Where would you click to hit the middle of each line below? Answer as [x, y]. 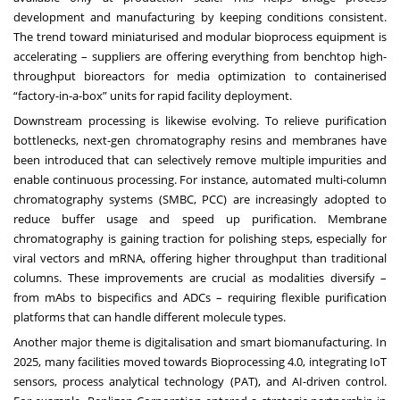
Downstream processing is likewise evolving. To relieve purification [200, 120]
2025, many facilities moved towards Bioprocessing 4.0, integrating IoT [200, 361]
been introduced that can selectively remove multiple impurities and [200, 159]
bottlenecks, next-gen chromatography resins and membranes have [200, 140]
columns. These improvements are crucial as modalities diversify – [200, 277]
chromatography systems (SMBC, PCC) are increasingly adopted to [200, 199]
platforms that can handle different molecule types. [150, 317]
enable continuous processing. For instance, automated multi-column [200, 179]
